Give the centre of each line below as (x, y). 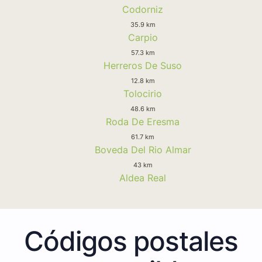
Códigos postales (131, 241)
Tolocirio (143, 93)
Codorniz (143, 9)
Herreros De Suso (143, 65)
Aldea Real (143, 177)
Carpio (143, 37)
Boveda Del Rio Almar (143, 149)
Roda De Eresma (143, 121)
